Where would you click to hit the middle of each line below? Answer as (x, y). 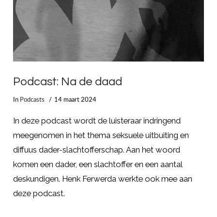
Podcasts (32, 100)
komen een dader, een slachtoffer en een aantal (97, 164)
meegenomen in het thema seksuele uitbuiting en (101, 135)
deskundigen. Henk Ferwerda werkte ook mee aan (102, 179)
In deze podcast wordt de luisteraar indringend (97, 121)
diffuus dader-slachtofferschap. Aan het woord (96, 150)
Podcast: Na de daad (67, 82)
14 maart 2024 (76, 100)
